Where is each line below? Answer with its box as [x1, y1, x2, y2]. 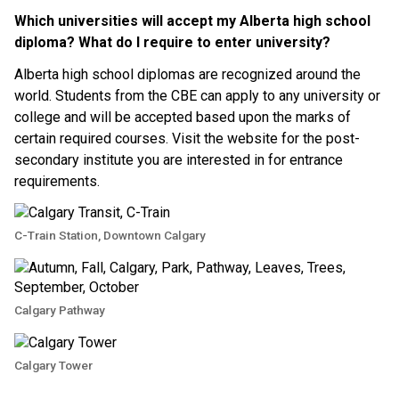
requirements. [14, 172, 100, 190]
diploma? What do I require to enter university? [14, 33, 330, 51]
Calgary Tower [14, 357, 93, 372]
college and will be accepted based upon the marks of [14, 108, 351, 126]
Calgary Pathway [14, 302, 105, 317]
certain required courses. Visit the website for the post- [14, 129, 360, 147]
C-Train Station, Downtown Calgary [14, 227, 206, 242]
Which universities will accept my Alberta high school [14, 12, 370, 29]
